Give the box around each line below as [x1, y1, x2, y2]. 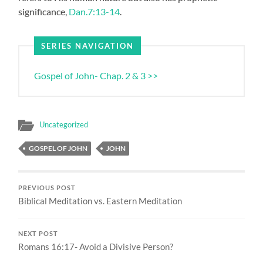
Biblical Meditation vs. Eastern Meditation [18, 195, 183, 207]
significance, [18, 6, 69, 18]
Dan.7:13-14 [69, 6, 120, 18]
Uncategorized [39, 120, 89, 130]
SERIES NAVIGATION [41, 41, 134, 51]
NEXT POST [18, 230, 59, 238]
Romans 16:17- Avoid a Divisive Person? [18, 241, 174, 252]
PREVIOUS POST [18, 184, 76, 192]
